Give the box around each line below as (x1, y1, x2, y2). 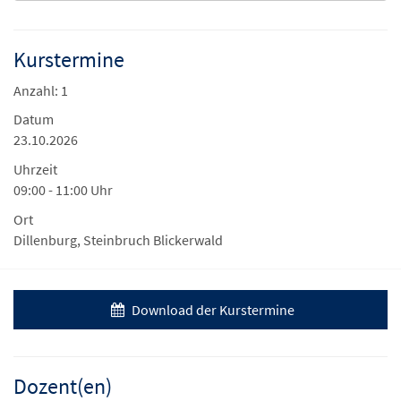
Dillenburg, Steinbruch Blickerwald (13, 231, 223, 250)
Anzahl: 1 (13, 81, 68, 100)
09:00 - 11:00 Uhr (13, 181, 113, 200)
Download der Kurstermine (129, 301, 294, 320)
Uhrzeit (13, 160, 57, 179)
